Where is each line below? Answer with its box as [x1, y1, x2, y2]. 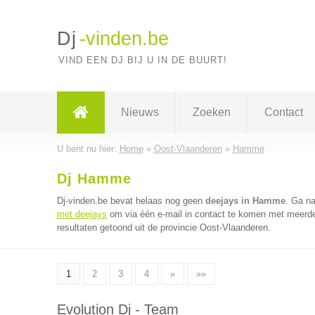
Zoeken [192, 106, 231, 118]
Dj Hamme [56, 171, 131, 186]
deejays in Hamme [205, 195, 285, 206]
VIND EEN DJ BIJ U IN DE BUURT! [58, 55, 227, 65]
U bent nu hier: [56, 143, 120, 154]
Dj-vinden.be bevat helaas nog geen [56, 195, 205, 206]
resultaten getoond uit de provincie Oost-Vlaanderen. [56, 222, 271, 233]
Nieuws [120, 106, 159, 118]
